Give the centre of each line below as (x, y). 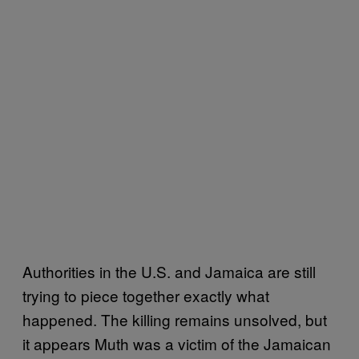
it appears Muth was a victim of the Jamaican (177, 343)
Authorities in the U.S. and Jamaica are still (169, 271)
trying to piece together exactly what (146, 295)
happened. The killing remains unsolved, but (175, 319)
